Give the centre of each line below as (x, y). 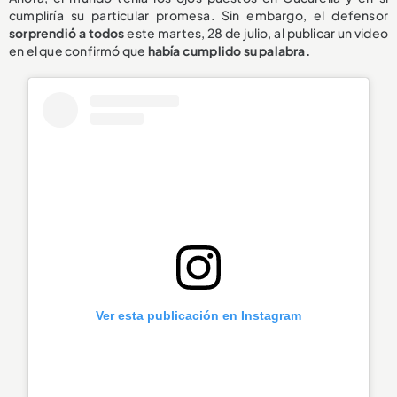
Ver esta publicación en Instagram (198, 316)
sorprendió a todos (67, 32)
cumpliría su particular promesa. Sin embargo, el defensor (198, 15)
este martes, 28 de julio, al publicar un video (256, 32)
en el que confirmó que (78, 50)
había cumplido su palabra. (229, 50)
